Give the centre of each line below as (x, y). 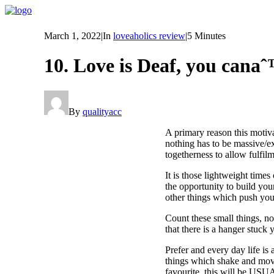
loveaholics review (149, 36)
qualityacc (102, 111)
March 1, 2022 (72, 36)
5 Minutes (206, 36)
